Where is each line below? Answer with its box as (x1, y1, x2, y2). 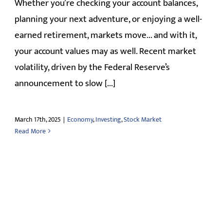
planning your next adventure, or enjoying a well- (15, 11, 202, 27)
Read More (15, 125, 46, 137)
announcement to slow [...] (15, 75, 115, 91)
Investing (95, 113, 121, 125)
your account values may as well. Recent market (15, 43, 196, 59)
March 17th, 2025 (15, 113, 61, 125)
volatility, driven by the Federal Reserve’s (15, 59, 170, 75)
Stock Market (124, 113, 162, 125)
